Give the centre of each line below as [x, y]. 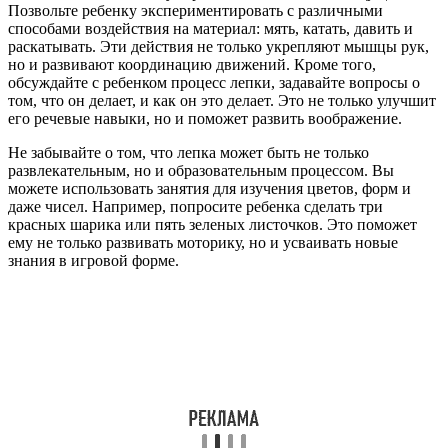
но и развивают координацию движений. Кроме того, [192, 64]
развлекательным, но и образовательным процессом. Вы [201, 170]
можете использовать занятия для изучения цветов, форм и [209, 188]
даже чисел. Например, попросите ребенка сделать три [195, 206]
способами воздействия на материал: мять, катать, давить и [210, 28]
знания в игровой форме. [93, 260]
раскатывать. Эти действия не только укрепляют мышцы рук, [218, 46]
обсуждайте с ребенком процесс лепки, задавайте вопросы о [214, 82]
